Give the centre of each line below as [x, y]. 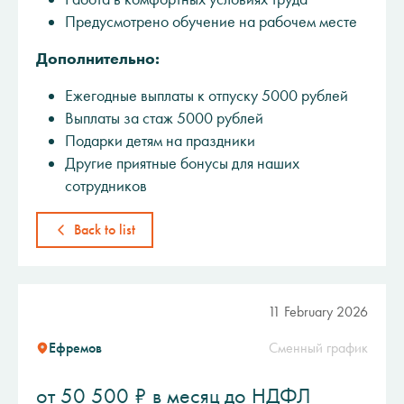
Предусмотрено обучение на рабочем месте [211, 22]
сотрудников [106, 186]
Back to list [105, 230]
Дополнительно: [98, 59]
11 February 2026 [318, 312]
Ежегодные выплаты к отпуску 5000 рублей [207, 96]
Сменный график [318, 348]
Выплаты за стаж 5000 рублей [164, 118]
